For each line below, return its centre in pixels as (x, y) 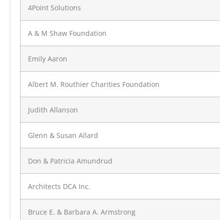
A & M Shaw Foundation (67, 33)
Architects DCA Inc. (59, 187)
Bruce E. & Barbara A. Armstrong (82, 212)
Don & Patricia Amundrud (70, 161)
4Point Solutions (55, 8)
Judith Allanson (53, 110)
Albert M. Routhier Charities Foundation (94, 84)
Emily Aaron (48, 59)
